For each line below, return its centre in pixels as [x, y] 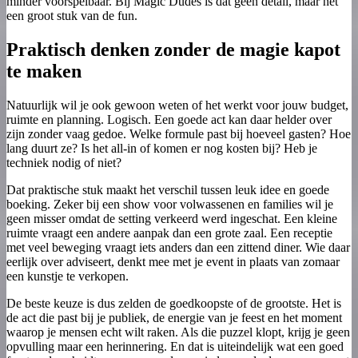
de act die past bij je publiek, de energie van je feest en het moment [174, 317]
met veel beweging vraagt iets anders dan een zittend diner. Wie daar [178, 247]
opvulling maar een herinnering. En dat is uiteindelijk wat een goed [175, 346]
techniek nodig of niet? [64, 162]
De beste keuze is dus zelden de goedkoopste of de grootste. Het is [174, 303]
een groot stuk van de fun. [72, 16]
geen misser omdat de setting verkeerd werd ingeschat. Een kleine [172, 218]
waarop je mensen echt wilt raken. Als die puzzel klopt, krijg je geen [178, 332]
